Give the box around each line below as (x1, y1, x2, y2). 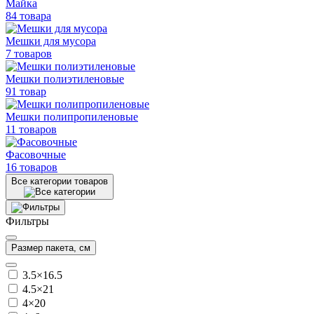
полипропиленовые (43, 110, 138, 123)
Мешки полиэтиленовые (6, 72, 124, 85)
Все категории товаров (11, 175, 108, 186)
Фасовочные (6, 148, 66, 161)
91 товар (6, 85, 46, 97)
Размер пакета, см (11, 242, 90, 253)
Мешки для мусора (6, 34, 96, 47)
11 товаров (6, 123, 57, 135)
